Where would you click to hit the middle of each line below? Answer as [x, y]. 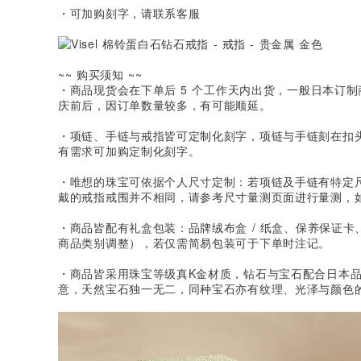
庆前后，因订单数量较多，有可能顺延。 [165, 104]
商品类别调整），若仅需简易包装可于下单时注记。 [195, 242]
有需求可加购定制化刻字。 [129, 150]
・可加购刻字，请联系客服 [129, 12]
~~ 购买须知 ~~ [100, 74]
